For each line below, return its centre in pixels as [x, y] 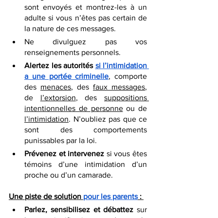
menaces [56, 87]
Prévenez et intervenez [64, 153]
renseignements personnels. [73, 52]
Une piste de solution [46, 196]
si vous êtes [126, 153]
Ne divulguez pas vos [86, 41]
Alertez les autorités [60, 65]
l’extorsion [58, 97]
